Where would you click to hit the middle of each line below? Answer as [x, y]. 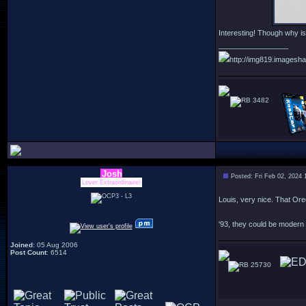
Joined [22, 245]
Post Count [28, 252]
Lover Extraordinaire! [111, 182]
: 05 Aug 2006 [55, 245]
